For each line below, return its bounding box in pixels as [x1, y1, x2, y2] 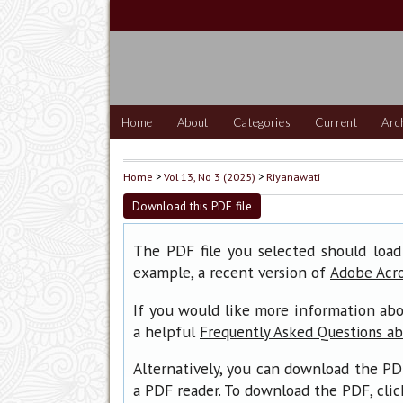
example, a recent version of [133, 262, 330, 283]
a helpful [133, 320, 200, 342]
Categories [232, 114, 291, 130]
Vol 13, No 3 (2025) [164, 169, 255, 184]
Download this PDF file [132, 197, 252, 214]
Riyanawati [266, 169, 320, 184]
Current [314, 114, 358, 130]
